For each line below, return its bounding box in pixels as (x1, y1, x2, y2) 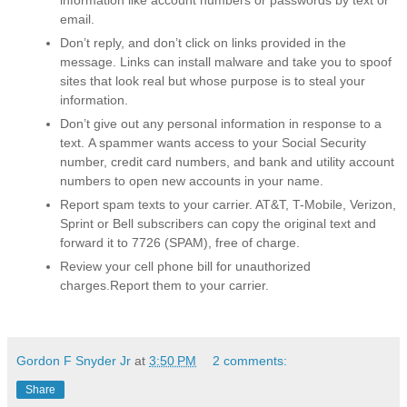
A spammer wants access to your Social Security (88, 134, 366, 150)
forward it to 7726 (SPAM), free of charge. (60, 234, 300, 250)
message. (60, 54, 116, 69)
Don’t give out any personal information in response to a (60, 115, 382, 131)
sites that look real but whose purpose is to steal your (60, 73, 365, 88)
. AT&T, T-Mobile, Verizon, (249, 196, 396, 212)
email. (60, 11, 94, 26)
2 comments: (213, 352, 288, 368)
